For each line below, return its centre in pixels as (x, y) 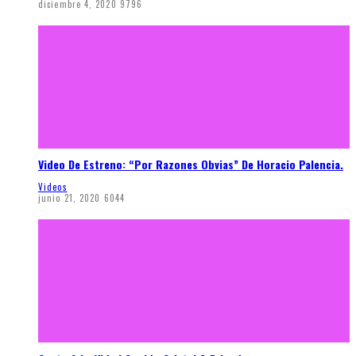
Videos (53, 187)
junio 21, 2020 (70, 198)
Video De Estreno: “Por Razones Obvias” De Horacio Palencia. (191, 164)
